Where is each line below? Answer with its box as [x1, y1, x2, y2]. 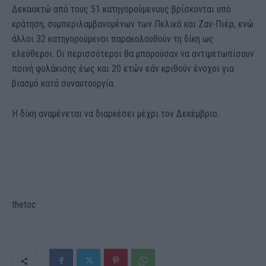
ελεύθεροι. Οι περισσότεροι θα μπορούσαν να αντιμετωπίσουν [12, 47, 254, 59]
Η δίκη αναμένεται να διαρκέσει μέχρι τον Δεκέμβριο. [12, 107, 219, 119]
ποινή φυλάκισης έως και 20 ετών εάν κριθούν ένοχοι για [12, 62, 234, 74]
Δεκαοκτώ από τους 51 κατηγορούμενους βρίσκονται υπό [12, 3, 231, 15]
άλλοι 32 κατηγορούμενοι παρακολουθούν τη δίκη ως [12, 33, 214, 45]
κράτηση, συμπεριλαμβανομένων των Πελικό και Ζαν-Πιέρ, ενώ [12, 18, 254, 30]
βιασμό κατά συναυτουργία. [12, 77, 115, 89]
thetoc [12, 198, 36, 210]
